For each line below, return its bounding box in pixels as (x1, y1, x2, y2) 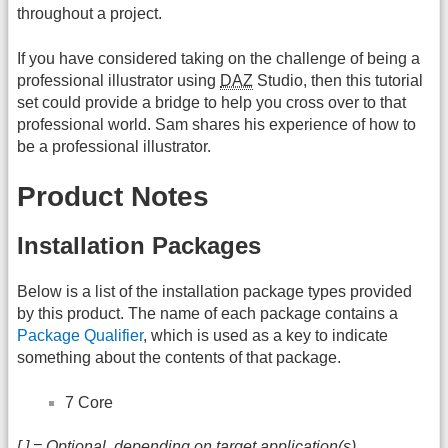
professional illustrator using (17, 71, 220, 89)
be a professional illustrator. (17, 137, 211, 155)
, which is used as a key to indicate (143, 327, 388, 345)
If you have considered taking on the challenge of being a (17, 49, 420, 67)
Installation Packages (17, 231, 261, 259)
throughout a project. (17, 5, 162, 23)
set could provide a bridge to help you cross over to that (17, 93, 406, 111)
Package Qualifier (17, 327, 143, 345)
